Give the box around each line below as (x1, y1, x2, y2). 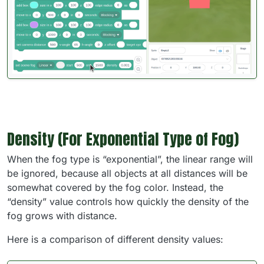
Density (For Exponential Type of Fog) (7, 127, 239, 151)
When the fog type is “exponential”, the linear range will (7, 153, 253, 166)
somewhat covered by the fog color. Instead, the (7, 181, 223, 194)
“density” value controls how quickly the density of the (7, 196, 249, 208)
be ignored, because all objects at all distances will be (7, 167, 247, 180)
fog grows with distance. (7, 210, 117, 222)
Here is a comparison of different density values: (7, 233, 223, 246)
